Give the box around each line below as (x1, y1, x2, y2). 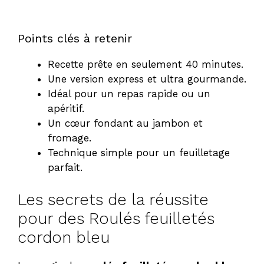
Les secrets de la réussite (18, 190, 209, 209)
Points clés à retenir (18, 31, 132, 46)
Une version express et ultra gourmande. (48, 73, 246, 85)
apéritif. (48, 103, 84, 115)
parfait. (48, 161, 82, 174)
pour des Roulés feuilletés (18, 209, 214, 228)
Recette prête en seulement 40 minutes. (48, 58, 243, 71)
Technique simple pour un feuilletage (48, 147, 230, 159)
